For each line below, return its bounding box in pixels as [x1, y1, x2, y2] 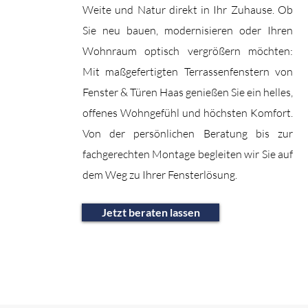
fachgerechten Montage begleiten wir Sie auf [82, 147, 293, 161]
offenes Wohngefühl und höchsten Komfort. [82, 106, 293, 120]
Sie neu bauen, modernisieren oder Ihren [82, 23, 293, 37]
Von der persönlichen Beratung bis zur [82, 126, 293, 140]
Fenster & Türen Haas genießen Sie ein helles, [82, 85, 293, 99]
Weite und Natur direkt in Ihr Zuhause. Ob [82, 3, 293, 16]
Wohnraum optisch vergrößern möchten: [82, 44, 293, 58]
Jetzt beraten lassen [101, 206, 200, 219]
